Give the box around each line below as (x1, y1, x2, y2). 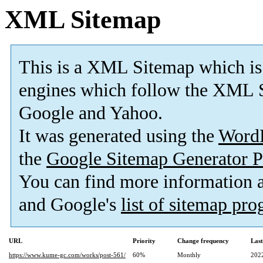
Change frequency (177, 237, 229, 245)
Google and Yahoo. (19, 103, 163, 124)
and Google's (19, 194, 121, 215)
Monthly (177, 251, 201, 259)
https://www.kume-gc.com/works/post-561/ (9, 251, 126, 259)
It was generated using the (19, 126, 218, 147)
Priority (133, 237, 156, 245)
